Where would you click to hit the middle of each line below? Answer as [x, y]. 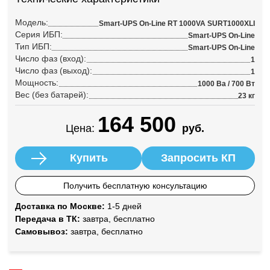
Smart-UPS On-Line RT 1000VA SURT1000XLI [177, 24]
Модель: [32, 22]
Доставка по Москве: [60, 206]
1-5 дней [123, 206]
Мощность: [37, 83]
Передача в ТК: [48, 219]
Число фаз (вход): [51, 58]
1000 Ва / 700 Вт [226, 84]
